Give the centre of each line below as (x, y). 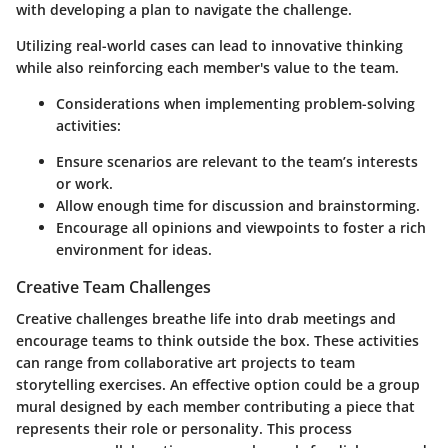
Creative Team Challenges (113, 286)
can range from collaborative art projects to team (185, 362)
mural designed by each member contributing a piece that (215, 406)
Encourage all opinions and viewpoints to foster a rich (241, 227)
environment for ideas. (134, 249)
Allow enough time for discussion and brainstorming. (238, 205)
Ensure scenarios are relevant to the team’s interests (237, 161)
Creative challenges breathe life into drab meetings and (206, 318)
